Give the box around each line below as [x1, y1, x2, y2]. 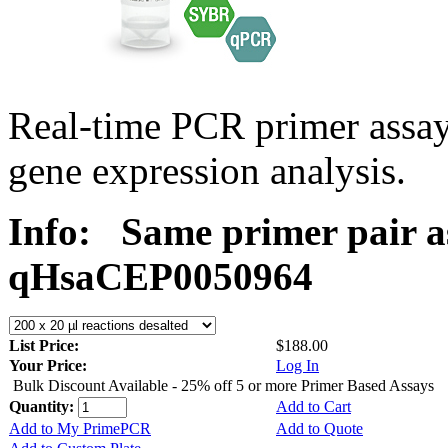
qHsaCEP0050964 [8, 254, 313, 298]
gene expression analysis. [8, 148, 406, 192]
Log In [276, 356, 319, 374]
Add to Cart [276, 397, 351, 415]
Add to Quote [276, 419, 363, 437]
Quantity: [9, 397, 78, 415]
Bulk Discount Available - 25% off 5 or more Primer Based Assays [13, 376, 434, 394]
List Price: [9, 336, 83, 354]
